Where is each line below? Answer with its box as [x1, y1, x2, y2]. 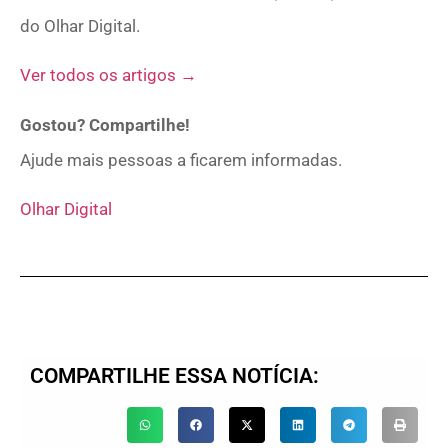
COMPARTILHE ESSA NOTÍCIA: [30, 364, 319, 389]
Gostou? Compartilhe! [20, 114, 190, 135]
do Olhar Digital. [20, 15, 140, 36]
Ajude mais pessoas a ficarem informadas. [20, 149, 342, 170]
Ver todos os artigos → [20, 65, 197, 86]
